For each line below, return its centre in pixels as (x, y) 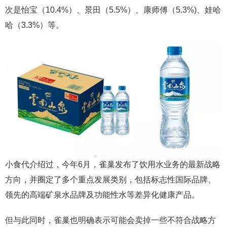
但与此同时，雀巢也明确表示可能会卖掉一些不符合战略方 (110, 220)
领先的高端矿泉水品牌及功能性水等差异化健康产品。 (102, 195)
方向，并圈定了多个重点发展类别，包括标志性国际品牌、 (110, 180)
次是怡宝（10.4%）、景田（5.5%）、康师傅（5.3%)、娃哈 (113, 10)
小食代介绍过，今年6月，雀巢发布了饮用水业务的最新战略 (113, 164)
